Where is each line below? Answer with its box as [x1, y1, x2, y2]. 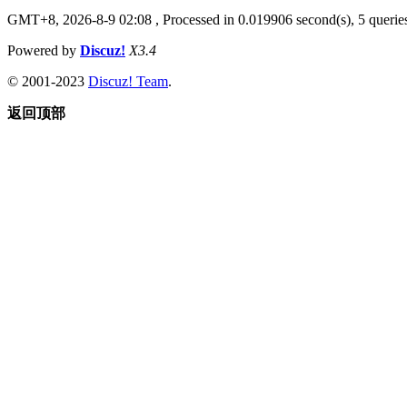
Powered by [7, 42, 80, 58]
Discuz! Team [88, 73, 168, 89]
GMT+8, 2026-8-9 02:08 [7, 11, 152, 27]
